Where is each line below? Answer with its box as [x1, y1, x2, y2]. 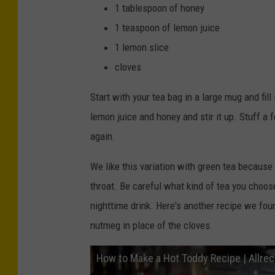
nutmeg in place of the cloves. [90, 219, 213, 231]
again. [90, 130, 115, 142]
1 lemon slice [115, 41, 169, 53]
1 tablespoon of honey [115, 1, 204, 14]
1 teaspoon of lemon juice [115, 21, 220, 34]
